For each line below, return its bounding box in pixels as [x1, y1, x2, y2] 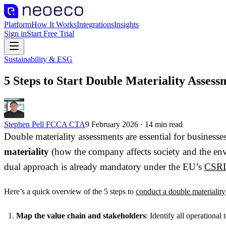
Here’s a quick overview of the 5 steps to [4, 187, 136, 196]
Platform [4, 20, 31, 29]
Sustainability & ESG [4, 55, 73, 64]
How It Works [31, 20, 77, 29]
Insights [114, 20, 139, 29]
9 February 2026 [85, 120, 138, 129]
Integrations [77, 20, 114, 29]
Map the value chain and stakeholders [16, 211, 146, 220]
